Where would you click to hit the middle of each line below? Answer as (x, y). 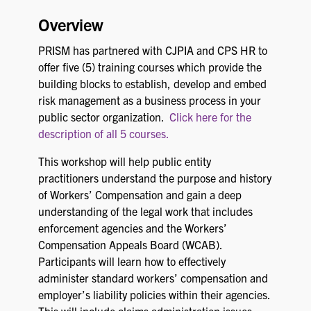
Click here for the (210, 117)
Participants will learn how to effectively (132, 261)
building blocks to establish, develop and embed (152, 83)
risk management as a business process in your (150, 100)
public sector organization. (104, 117)
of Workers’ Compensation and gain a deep (140, 194)
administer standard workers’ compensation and (153, 278)
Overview (71, 24)
